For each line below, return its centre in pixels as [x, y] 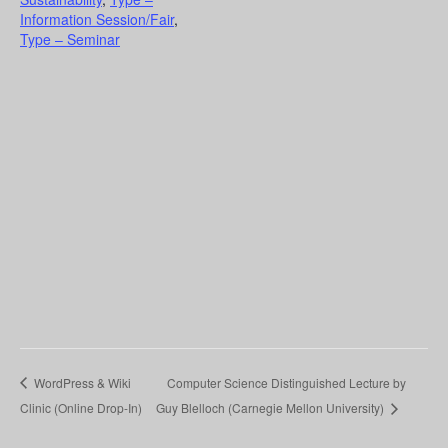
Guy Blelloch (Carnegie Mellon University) [271, 408]
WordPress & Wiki [81, 382]
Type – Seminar [70, 38]
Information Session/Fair [97, 18]
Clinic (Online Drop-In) [81, 408]
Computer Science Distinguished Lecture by [286, 382]
